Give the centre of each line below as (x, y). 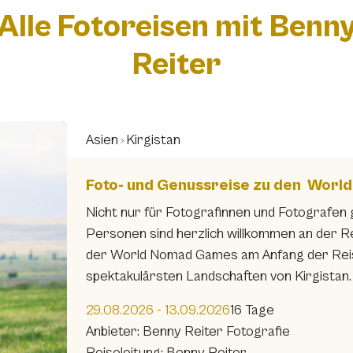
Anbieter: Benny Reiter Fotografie (188, 332)
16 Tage (252, 310)
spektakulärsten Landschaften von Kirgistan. (219, 277)
